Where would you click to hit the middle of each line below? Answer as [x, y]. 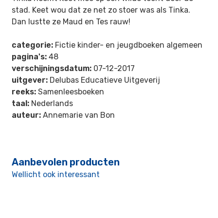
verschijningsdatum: [52, 68]
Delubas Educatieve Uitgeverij [104, 80]
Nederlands [51, 103]
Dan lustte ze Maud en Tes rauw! [71, 22]
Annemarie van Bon [78, 115]
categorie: [32, 45]
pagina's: [29, 57]
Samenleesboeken [70, 92]
